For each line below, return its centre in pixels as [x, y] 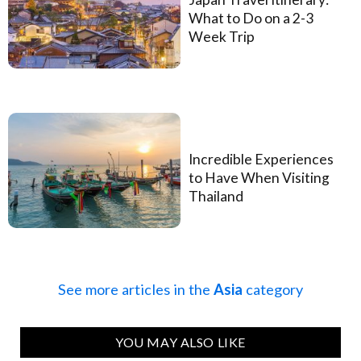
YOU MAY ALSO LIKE [180, 342]
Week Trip [222, 37]
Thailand [216, 197]
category [273, 290]
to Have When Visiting [259, 178]
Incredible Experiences [261, 160]
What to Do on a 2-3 [251, 19]
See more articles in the [136, 290]
